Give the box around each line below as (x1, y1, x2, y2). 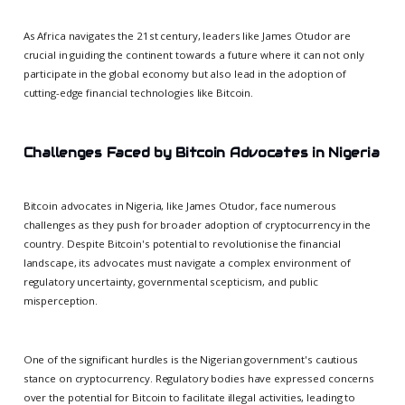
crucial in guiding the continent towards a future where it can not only (23, 47, 364, 61)
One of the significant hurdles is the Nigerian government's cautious (23, 352, 358, 366)
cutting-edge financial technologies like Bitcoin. (23, 85, 254, 99)
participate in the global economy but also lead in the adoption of (23, 66, 347, 80)
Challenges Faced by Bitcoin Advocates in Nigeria (23, 144, 380, 161)
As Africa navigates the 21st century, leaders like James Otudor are (23, 28, 351, 42)
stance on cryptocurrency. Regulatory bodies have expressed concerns (23, 371, 374, 385)
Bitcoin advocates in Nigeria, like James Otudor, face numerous (23, 198, 336, 212)
